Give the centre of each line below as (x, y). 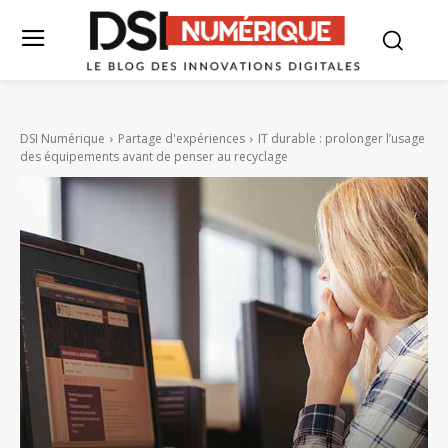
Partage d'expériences (181, 139)
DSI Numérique (62, 139)
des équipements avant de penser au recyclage (154, 157)
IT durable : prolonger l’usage (341, 139)
